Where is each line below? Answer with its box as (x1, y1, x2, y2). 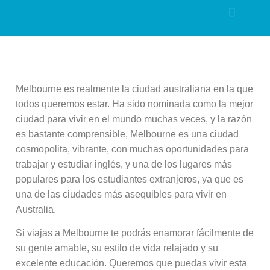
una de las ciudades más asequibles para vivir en (16, 189, 227, 199)
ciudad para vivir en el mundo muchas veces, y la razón (16, 113, 253, 124)
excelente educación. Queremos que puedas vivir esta (16, 258, 248, 269)
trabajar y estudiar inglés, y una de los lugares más (16, 159, 233, 169)
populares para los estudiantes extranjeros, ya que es (16, 174, 244, 184)
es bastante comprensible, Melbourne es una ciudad (16, 128, 239, 139)
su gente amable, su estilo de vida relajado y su (16, 243, 219, 254)
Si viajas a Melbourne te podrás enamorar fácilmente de (16, 228, 254, 239)
